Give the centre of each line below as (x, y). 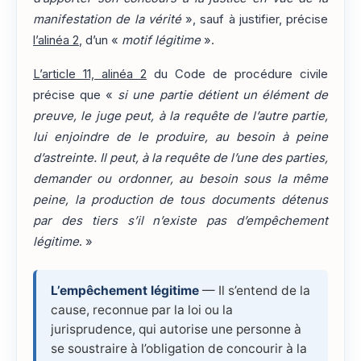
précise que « (76, 95)
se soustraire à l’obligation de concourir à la (179, 348)
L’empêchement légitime (125, 290)
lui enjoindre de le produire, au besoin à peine (180, 137)
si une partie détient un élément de (223, 95)
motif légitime (161, 40)
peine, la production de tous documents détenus (180, 199)
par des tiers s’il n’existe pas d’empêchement (180, 220)
